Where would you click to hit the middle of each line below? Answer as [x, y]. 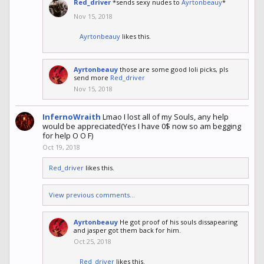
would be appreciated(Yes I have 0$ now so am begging [142, 126]
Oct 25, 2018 [93, 242]
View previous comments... [92, 195]
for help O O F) [68, 136]
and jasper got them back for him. [127, 230]
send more [92, 78]
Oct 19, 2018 [61, 147]
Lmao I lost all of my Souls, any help [166, 117]
